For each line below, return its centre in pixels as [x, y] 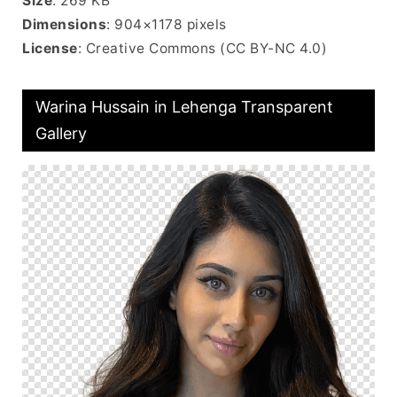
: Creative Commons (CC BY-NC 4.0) [202, 48]
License [50, 48]
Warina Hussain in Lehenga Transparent [184, 106]
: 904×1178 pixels [167, 24]
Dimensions [64, 24]
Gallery [61, 133]
